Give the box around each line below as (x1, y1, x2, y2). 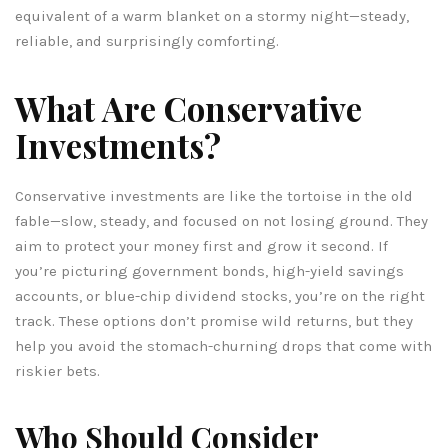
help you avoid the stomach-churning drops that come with (15, 336, 432, 355)
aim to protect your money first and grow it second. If (15, 236, 388, 255)
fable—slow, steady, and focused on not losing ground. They (15, 211, 428, 230)
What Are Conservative (15, 85, 362, 130)
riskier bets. (15, 361, 100, 380)
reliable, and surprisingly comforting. (15, 31, 279, 50)
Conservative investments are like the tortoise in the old (15, 186, 413, 205)
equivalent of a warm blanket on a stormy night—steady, (15, 6, 409, 25)
